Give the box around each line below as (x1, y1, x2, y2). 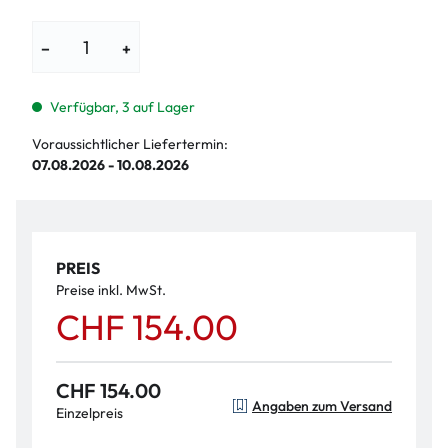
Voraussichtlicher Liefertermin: (32, 135, 228, 153)
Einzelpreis (56, 404, 123, 422)
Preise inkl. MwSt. (56, 281, 166, 299)
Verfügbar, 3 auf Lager (49, 98, 195, 116)
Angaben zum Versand (252, 396, 392, 415)
